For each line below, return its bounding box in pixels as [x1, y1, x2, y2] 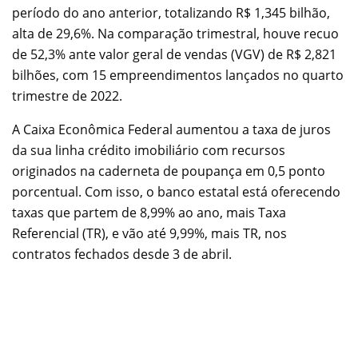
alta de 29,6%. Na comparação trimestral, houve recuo [12, 24, 339, 42]
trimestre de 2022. [12, 86, 122, 105]
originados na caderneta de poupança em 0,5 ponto [12, 161, 325, 180]
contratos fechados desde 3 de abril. [12, 245, 232, 263]
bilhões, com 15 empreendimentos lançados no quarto [12, 66, 344, 84]
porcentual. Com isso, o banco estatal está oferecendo [12, 182, 340, 201]
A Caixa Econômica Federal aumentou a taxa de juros [12, 120, 331, 138]
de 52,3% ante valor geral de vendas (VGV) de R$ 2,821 [12, 45, 336, 63]
